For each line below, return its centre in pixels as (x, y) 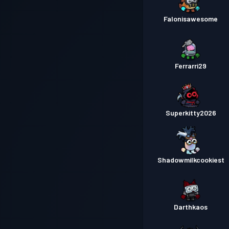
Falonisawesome (191, 19)
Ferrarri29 (191, 66)
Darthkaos (191, 207)
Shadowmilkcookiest (191, 160)
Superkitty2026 (191, 113)
